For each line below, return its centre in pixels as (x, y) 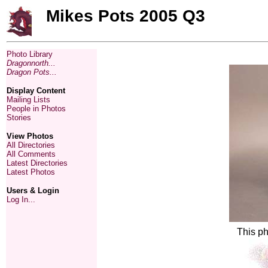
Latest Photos (31, 172)
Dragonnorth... (31, 63)
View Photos (30, 136)
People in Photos (36, 109)
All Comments (31, 154)
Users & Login (33, 191)
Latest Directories (37, 163)
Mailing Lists (28, 100)
